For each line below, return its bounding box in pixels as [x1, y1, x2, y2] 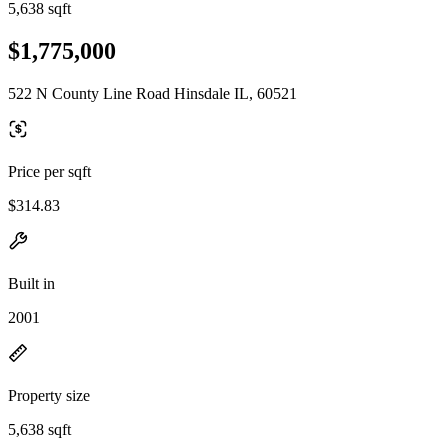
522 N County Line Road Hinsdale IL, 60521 [8, 84, 297, 102]
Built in [8, 274, 55, 292]
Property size [8, 386, 90, 404]
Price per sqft [8, 162, 91, 180]
